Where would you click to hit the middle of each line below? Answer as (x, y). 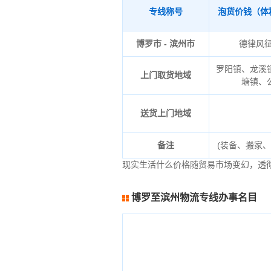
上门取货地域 (165, 75)
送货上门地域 (165, 113)
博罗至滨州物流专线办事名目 (194, 198)
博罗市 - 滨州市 (166, 44)
